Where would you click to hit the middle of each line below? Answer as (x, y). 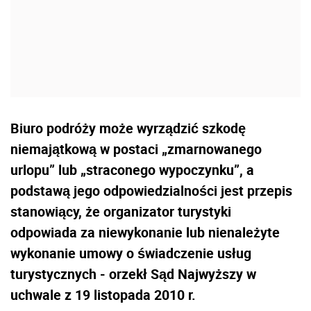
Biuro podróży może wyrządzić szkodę (128, 128)
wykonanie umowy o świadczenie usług (131, 253)
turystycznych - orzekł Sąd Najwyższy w (133, 274)
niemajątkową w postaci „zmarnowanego (136, 149)
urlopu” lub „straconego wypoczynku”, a (132, 170)
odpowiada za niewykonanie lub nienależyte (145, 233)
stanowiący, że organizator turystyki (121, 212)
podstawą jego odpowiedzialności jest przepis (151, 191)
